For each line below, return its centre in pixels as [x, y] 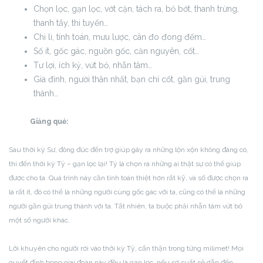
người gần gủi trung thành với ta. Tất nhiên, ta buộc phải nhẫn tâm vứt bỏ [126, 206]
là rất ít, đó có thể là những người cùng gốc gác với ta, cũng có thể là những [127, 192]
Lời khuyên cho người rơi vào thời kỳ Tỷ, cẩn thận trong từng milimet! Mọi [126, 248]
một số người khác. [39, 220]
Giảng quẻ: [38, 122]
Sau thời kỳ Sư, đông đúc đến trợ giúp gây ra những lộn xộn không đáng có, [129, 150]
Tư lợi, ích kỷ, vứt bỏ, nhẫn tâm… [93, 65]
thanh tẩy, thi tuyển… [71, 23]
